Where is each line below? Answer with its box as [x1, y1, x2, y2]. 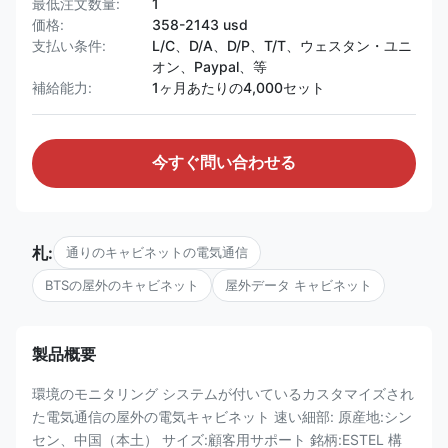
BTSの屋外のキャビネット [45, 277, 199, 293]
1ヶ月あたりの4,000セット [152, 79, 325, 96]
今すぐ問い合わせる [152, 154, 296, 171]
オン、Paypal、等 [152, 58, 267, 75]
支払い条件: [32, 37, 106, 54]
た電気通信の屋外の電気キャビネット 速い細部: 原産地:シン [32, 408, 412, 425]
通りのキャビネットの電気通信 [66, 244, 248, 260]
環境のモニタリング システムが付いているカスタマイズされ [32, 385, 414, 402]
